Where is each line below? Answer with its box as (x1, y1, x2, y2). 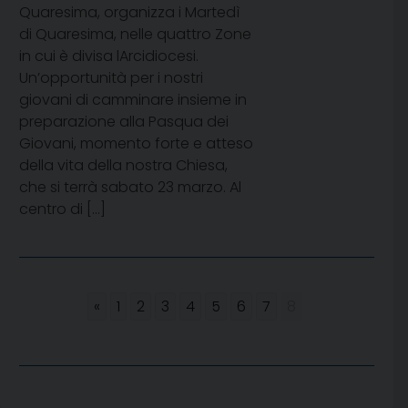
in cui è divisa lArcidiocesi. (19, 46, 199, 67)
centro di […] (19, 199, 106, 220)
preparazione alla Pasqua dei (19, 111, 229, 133)
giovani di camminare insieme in (19, 89, 247, 111)
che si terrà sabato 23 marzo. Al (19, 177, 241, 199)
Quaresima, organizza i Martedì (19, 2, 240, 24)
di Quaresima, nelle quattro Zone (19, 24, 251, 46)
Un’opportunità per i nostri (19, 67, 203, 89)
